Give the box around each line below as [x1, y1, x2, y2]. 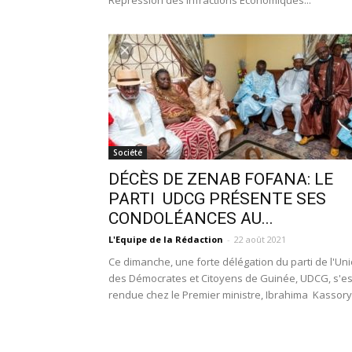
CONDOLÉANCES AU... [108, 209, 273, 228]
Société [113, 147, 142, 158]
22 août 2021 [234, 233, 286, 245]
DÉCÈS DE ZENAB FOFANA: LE [108, 170, 333, 189]
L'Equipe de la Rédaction [108, 233, 223, 245]
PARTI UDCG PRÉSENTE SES [108, 189, 326, 208]
